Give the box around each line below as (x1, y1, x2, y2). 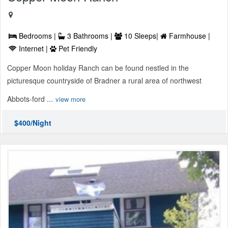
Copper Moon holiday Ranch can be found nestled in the (7, 63, 189, 73)
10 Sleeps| (122, 31, 160, 41)
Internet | (17, 43, 50, 54)
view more (55, 94, 85, 104)
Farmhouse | (167, 31, 210, 41)
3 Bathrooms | (65, 31, 115, 41)
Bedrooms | (17, 31, 58, 41)
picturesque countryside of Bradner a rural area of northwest (7, 75, 202, 86)
